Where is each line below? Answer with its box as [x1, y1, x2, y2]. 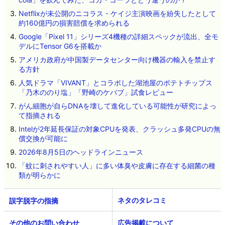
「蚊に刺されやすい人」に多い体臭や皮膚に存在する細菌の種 [18, 161, 215, 170]
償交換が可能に [18, 134, 68, 143]
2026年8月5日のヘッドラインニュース [18, 147, 143, 156]
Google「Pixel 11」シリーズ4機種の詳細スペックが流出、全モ [18, 32, 218, 41]
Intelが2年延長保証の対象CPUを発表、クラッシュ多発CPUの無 [18, 124, 220, 133]
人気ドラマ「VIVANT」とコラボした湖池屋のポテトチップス [18, 78, 212, 87]
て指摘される [18, 110, 61, 120]
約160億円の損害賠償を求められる [18, 18, 130, 27]
